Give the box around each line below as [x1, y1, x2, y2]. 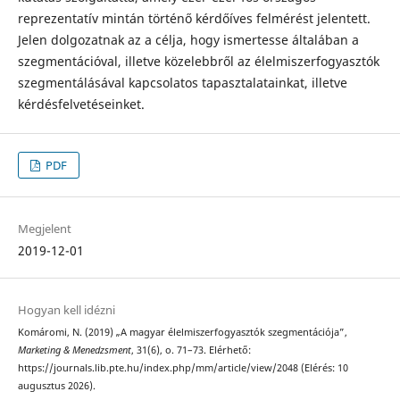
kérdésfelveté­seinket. [17, 95, 145, 112]
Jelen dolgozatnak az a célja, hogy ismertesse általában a [17, 30, 359, 48]
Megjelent [17, 221, 71, 237]
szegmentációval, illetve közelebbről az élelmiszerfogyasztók [17, 52, 379, 70]
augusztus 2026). [17, 379, 96, 393]
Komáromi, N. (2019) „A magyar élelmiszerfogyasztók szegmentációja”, [17, 326, 347, 339]
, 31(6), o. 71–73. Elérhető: [130, 344, 251, 357]
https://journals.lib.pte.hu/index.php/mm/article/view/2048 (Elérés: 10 [17, 362, 348, 375]
